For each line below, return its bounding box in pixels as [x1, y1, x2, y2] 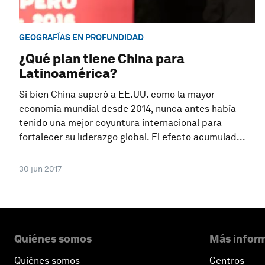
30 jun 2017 [19, 164, 62, 174]
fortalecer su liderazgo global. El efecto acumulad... [19, 131, 245, 143]
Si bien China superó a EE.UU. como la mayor [19, 89, 215, 101]
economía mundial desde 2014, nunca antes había [19, 103, 236, 115]
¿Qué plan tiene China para [19, 51, 185, 67]
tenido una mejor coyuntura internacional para [19, 117, 222, 129]
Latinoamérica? [19, 66, 117, 82]
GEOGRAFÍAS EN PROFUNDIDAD [19, 32, 144, 42]
